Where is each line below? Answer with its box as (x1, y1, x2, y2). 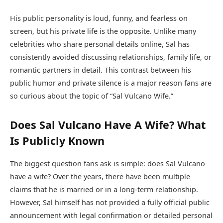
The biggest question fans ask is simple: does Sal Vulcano (10, 158, 205, 168)
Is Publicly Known (10, 133, 105, 148)
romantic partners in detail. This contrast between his (10, 65, 191, 75)
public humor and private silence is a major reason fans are (10, 78, 212, 88)
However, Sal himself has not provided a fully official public (10, 197, 210, 207)
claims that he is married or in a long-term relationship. (10, 184, 198, 194)
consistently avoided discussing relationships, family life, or (10, 52, 212, 62)
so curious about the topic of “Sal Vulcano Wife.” (10, 91, 173, 101)
